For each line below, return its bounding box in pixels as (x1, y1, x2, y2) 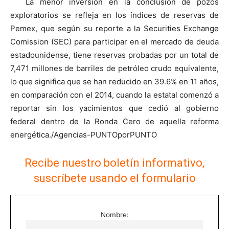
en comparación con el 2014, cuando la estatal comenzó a (10, 89, 219, 100)
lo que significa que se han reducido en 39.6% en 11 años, (10, 76, 219, 86)
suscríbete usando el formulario (33, 171, 196, 185)
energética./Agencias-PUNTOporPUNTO (10, 129, 157, 140)
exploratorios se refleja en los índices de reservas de (10, 10, 219, 20)
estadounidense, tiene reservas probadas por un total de (10, 50, 219, 60)
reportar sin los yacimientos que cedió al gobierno (10, 103, 219, 113)
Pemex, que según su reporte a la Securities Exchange (10, 23, 219, 33)
